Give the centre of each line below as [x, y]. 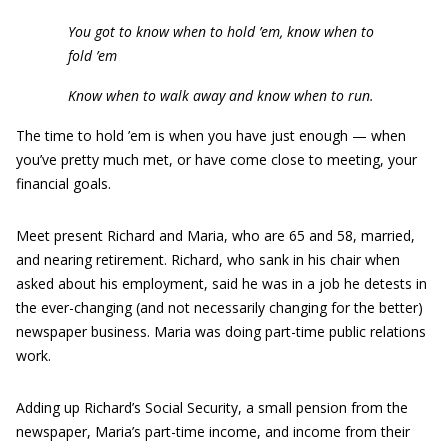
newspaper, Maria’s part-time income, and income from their [213, 431]
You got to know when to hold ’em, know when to [221, 31]
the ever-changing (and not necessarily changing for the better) [219, 307]
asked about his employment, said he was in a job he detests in [221, 283]
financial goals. [63, 183]
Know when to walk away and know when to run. [221, 95]
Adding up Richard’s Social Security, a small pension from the [212, 407]
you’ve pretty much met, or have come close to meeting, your [216, 159]
